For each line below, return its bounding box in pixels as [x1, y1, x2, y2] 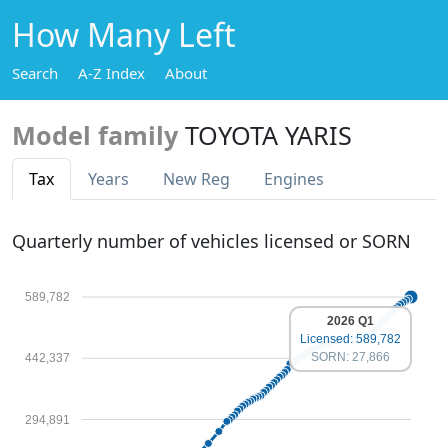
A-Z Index [78, 63, 145, 83]
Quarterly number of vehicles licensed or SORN [12, 229, 411, 253]
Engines [264, 168, 324, 190]
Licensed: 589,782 [300, 332, 401, 346]
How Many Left [12, 13, 236, 56]
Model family [12, 118, 178, 152]
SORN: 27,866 [311, 350, 390, 364]
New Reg [163, 168, 230, 190]
